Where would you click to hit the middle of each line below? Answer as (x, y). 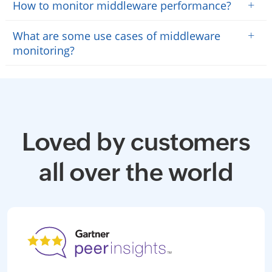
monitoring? (43, 50)
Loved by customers (136, 142)
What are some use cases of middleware (116, 36)
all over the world (136, 172)
